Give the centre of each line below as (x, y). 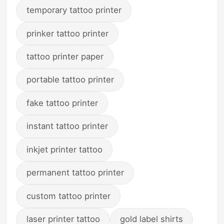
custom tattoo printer (68, 196)
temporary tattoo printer (74, 10)
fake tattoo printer (62, 103)
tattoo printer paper (65, 56)
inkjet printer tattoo (64, 149)
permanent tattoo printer (75, 173)
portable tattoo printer (70, 80)
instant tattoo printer (67, 126)
